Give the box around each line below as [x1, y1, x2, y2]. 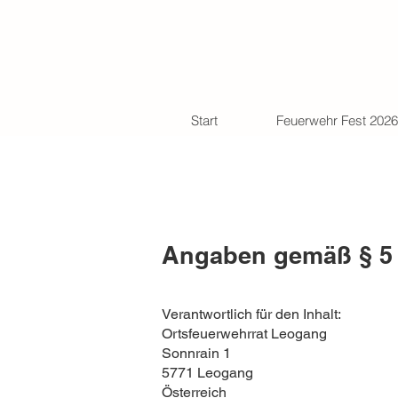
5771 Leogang [162, 364, 253, 381]
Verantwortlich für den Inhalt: [162, 306, 341, 322]
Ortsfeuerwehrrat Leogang [162, 325, 327, 342]
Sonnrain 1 [162, 345, 231, 362]
